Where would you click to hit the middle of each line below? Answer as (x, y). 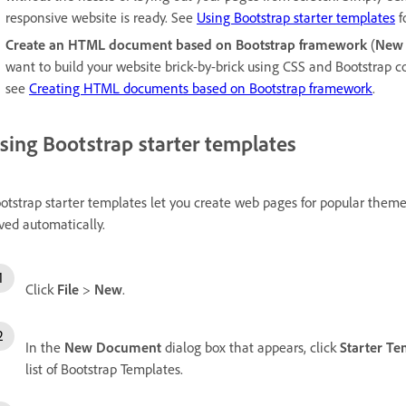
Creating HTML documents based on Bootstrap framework (201, 87)
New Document (113, 348)
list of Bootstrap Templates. (104, 369)
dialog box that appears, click (251, 348)
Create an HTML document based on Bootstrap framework (186, 44)
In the (45, 348)
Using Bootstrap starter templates (296, 17)
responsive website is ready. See (101, 17)
